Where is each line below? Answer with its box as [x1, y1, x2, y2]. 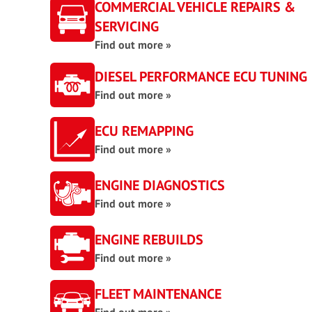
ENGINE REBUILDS [95, 231, 203, 249]
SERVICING [95, 17, 159, 36]
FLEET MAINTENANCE [95, 285, 221, 303]
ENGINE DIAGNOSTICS [95, 176, 225, 194]
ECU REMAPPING [95, 122, 194, 140]
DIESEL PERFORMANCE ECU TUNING [95, 68, 307, 86]
